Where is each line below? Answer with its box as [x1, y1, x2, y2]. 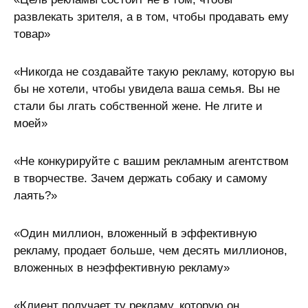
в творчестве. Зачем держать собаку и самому [14, 172, 267, 185]
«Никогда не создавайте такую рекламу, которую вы [14, 65, 294, 78]
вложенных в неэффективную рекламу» [14, 261, 230, 274]
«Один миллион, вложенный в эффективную [14, 227, 257, 240]
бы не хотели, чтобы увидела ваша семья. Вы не [14, 82, 280, 96]
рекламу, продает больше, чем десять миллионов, [14, 244, 287, 257]
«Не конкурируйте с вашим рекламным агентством [14, 155, 289, 168]
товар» [14, 27, 50, 41]
